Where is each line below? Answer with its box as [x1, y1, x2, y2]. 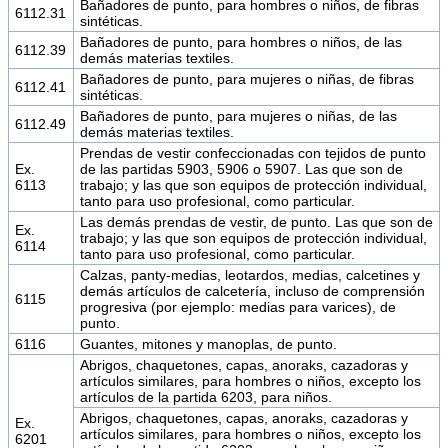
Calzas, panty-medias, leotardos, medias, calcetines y [79, 266, 420, 283]
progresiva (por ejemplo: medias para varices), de [79, 298, 396, 315]
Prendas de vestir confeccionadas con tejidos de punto [79, 144, 426, 161]
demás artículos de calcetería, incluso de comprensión [79, 282, 425, 299]
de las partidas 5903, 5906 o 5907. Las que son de [79, 160, 403, 177]
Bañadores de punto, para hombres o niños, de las [79, 33, 402, 50]
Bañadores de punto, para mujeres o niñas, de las [79, 107, 397, 124]
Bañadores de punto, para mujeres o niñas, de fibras [79, 70, 414, 87]
